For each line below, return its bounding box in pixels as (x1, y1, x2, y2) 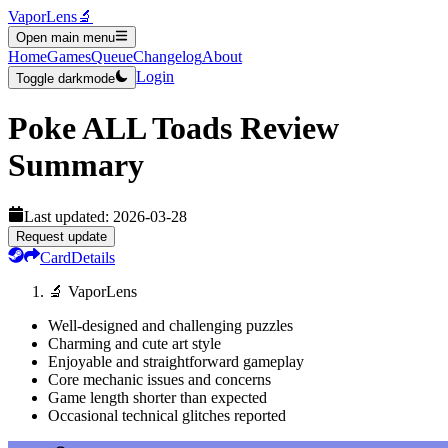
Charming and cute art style (48, 334, 221, 352)
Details (71, 248, 115, 266)
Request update (16, 228, 107, 244)
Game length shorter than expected (48, 388, 267, 406)
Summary (8, 147, 144, 184)
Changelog (133, 48, 202, 66)
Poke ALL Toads (8, 110, 232, 147)
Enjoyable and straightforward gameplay (48, 352, 304, 370)
